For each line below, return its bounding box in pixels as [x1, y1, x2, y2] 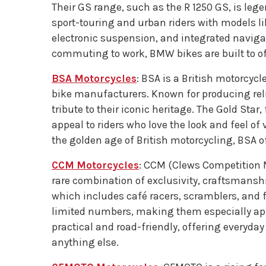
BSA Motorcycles [52, 72, 137, 84]
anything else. [52, 236, 119, 248]
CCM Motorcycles [52, 159, 139, 171]
